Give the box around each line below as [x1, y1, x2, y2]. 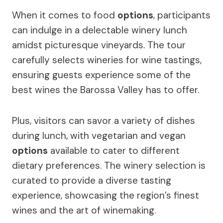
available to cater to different [48, 144, 180, 157]
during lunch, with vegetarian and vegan [12, 129, 186, 142]
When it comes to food [12, 9, 117, 22]
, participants [153, 9, 211, 22]
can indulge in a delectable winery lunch [12, 24, 187, 37]
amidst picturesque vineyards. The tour [12, 39, 186, 52]
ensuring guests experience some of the [12, 69, 191, 82]
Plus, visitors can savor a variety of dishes [12, 114, 195, 127]
